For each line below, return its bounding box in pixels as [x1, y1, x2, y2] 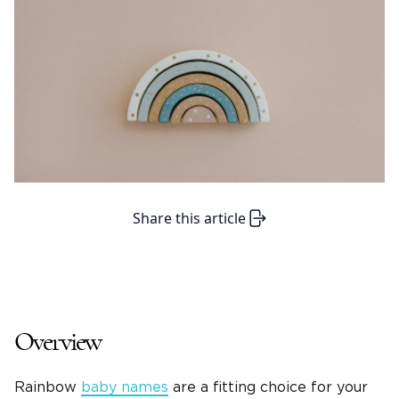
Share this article [132, 208, 246, 229]
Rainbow [14, 380, 81, 395]
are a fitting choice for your [168, 380, 368, 395]
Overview [14, 329, 102, 356]
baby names [81, 380, 168, 395]
